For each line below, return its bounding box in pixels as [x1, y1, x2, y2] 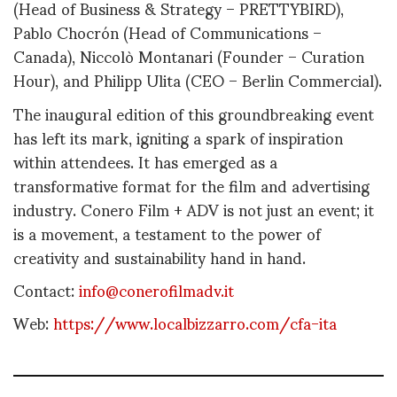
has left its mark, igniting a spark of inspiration [13, 113, 343, 160]
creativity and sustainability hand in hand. [13, 232, 306, 280]
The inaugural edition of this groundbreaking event [13, 89, 374, 136]
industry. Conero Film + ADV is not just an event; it [13, 184, 374, 232]
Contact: [13, 265, 79, 313]
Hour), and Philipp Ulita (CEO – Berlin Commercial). [13, 56, 382, 104]
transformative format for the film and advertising [13, 160, 370, 208]
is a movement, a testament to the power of [13, 208, 321, 256]
